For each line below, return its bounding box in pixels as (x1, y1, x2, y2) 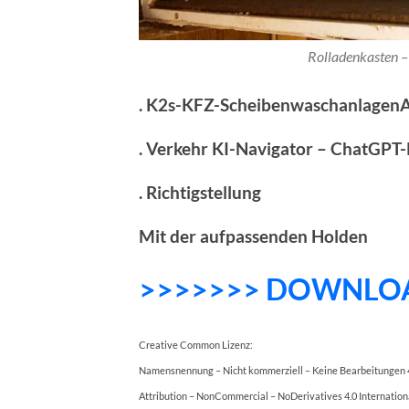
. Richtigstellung (139, 182, 261, 204)
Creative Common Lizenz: (139, 339, 253, 351)
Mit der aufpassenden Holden (139, 225, 368, 247)
